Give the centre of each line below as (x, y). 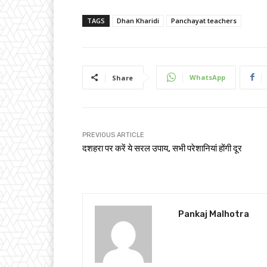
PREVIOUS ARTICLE (113, 135)
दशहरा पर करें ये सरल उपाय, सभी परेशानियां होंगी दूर (162, 148)
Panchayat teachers (204, 20)
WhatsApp (207, 77)
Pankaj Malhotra (214, 214)
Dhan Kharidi (138, 20)
